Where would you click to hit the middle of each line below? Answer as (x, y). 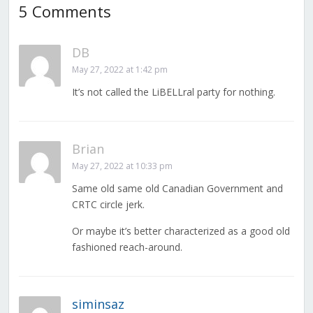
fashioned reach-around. (127, 247)
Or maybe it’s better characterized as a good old (181, 231)
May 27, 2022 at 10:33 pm (122, 166)
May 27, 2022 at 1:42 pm (119, 70)
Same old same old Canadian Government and (177, 189)
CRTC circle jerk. (108, 205)
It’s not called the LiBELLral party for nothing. (173, 92)
